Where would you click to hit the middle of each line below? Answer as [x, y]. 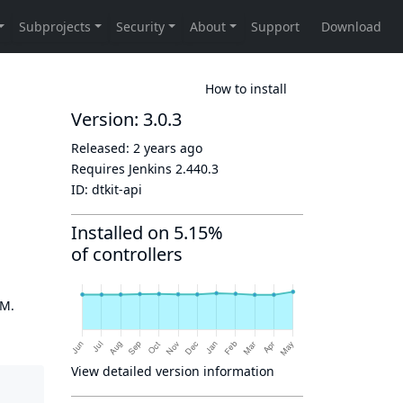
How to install [246, 88]
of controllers [127, 254]
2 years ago [168, 148]
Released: [102, 148]
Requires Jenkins [123, 169]
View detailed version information [173, 371]
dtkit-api [117, 189]
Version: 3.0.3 [126, 119]
